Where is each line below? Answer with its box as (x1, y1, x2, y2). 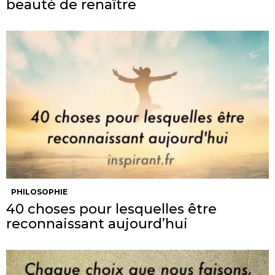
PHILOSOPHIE (11, 187, 68, 197)
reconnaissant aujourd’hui (6, 215, 188, 233)
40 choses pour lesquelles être (6, 201, 217, 218)
